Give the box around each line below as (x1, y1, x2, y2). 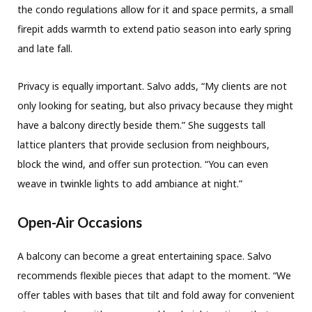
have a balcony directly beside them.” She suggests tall (17, 118, 265, 132)
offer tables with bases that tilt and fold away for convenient (17, 288, 295, 302)
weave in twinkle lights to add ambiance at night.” (17, 177, 242, 191)
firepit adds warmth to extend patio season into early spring (17, 22, 291, 36)
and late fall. (17, 42, 72, 56)
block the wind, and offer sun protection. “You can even (17, 157, 268, 171)
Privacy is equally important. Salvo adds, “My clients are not (17, 79, 287, 93)
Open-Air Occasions (17, 214, 142, 231)
